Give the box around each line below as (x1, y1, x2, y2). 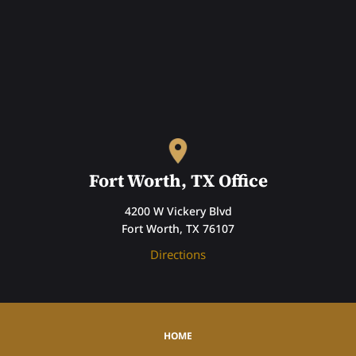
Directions (150, 246, 206, 262)
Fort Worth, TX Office (88, 168, 268, 192)
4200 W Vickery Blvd (124, 203, 232, 219)
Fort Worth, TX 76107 (122, 220, 234, 236)
